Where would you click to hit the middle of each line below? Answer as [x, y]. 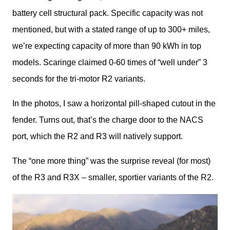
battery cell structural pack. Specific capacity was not [108, 13]
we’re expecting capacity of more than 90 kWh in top [107, 46]
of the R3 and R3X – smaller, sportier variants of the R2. [114, 177]
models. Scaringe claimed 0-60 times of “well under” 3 [110, 62]
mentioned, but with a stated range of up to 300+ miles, [111, 29]
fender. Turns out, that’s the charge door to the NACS [108, 120]
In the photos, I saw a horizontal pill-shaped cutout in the [114, 103]
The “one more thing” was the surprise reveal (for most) [111, 161]
